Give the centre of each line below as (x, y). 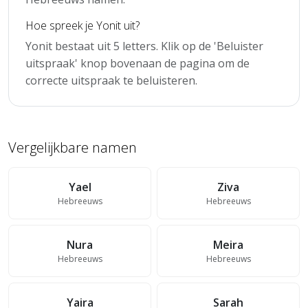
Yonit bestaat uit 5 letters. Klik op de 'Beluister (144, 46)
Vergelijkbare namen (73, 147)
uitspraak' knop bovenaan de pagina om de (137, 63)
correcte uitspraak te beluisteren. (111, 80)
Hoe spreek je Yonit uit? (82, 25)
